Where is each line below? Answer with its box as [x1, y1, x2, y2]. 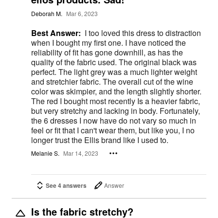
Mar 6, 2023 [66, 9, 98, 18]
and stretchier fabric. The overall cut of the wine [31, 75, 193, 87]
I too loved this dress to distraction [85, 27, 201, 38]
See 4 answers [46, 181, 87, 190]
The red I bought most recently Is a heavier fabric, [31, 95, 200, 107]
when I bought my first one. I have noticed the [31, 36, 186, 48]
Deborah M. [31, 9, 62, 18]
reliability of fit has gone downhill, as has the [31, 46, 183, 58]
